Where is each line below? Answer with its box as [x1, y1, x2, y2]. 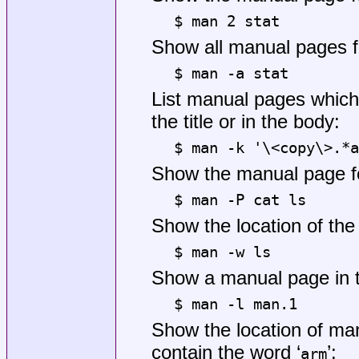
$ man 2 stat [173, 11, 280, 30]
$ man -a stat [173, 63, 288, 83]
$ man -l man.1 [173, 295, 297, 314]
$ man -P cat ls [173, 190, 306, 209]
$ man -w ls [173, 242, 271, 261]
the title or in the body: [151, 110, 340, 132]
